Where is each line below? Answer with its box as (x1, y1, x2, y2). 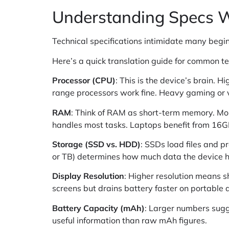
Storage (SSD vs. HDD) (52, 139, 141, 149)
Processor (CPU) (52, 75, 116, 86)
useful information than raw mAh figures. (52, 215, 207, 225)
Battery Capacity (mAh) (52, 202, 145, 213)
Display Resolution (52, 171, 124, 181)
